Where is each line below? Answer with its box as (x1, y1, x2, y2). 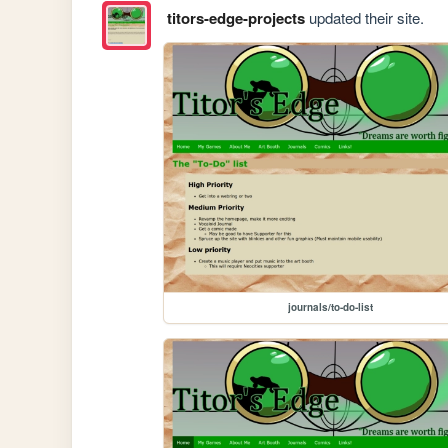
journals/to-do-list (287, 299, 373, 314)
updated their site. (304, 6, 424, 28)
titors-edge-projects (166, 6, 305, 29)
